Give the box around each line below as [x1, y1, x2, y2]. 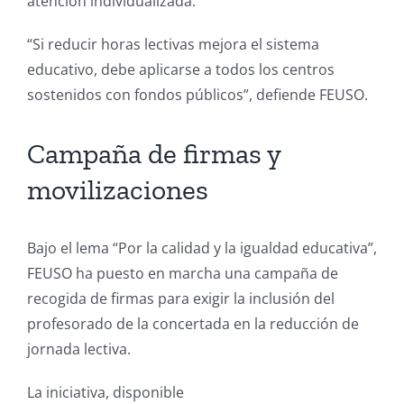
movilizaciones [27, 172, 208, 207]
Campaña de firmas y [27, 136, 280, 170]
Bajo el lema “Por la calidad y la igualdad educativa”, [27, 238, 377, 259]
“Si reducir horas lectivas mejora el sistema [27, 33, 319, 54]
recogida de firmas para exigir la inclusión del [27, 289, 335, 309]
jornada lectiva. [27, 339, 131, 360]
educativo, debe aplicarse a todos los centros [27, 59, 335, 79]
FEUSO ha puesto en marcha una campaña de [27, 263, 338, 284]
